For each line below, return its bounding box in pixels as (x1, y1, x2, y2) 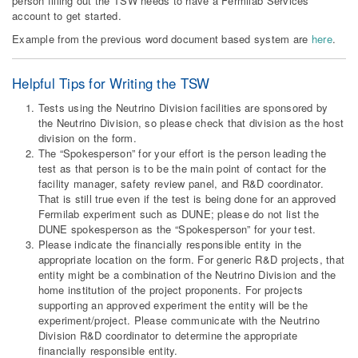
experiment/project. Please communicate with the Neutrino (38, 312, 320, 328)
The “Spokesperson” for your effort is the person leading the (38, 145, 327, 161)
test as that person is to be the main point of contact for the (38, 161, 327, 177)
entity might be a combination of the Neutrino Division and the (38, 267, 336, 283)
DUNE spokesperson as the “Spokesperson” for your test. (38, 221, 316, 237)
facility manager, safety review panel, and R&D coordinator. (38, 176, 324, 192)
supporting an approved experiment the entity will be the (38, 297, 308, 313)
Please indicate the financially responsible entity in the (38, 237, 302, 253)
